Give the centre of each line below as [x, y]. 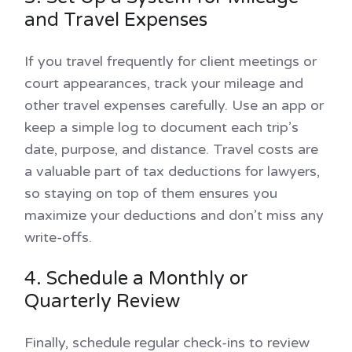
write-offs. [58, 237]
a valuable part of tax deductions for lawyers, [172, 171]
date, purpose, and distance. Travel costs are [171, 149]
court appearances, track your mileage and [164, 83]
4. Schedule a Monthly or [136, 278]
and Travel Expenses [118, 20]
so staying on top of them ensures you [151, 193]
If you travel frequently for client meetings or [170, 61]
